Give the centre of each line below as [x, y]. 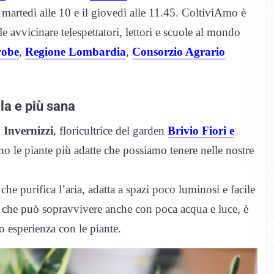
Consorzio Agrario [179, 51]
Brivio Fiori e [201, 130]
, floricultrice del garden [110, 130]
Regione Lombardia [76, 51]
